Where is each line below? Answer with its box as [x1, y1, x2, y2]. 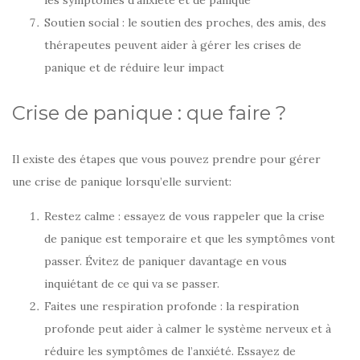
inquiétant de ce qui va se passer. [44, 276, 219, 292]
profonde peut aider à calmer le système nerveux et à [44, 321, 331, 337]
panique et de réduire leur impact [44, 60, 224, 76]
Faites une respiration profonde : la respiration [44, 299, 299, 314]
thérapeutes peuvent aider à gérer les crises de [44, 38, 301, 53]
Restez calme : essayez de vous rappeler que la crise [44, 209, 325, 224]
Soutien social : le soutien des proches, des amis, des [44, 15, 326, 31]
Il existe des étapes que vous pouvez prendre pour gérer [12, 152, 321, 167]
